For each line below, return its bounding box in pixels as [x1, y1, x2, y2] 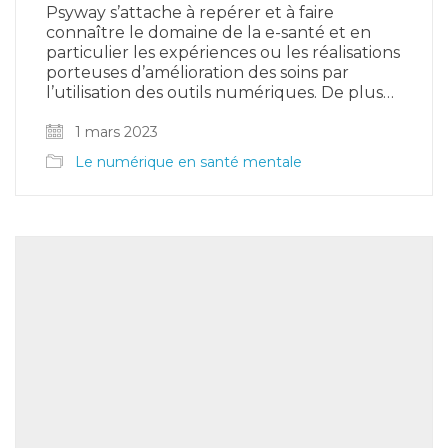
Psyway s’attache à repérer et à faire [46, 2, 334, 22]
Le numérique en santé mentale [75, 152, 302, 171]
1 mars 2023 [71, 122, 158, 141]
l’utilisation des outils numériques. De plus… [46, 82, 394, 102]
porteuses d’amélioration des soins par [46, 62, 349, 82]
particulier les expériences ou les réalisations [46, 42, 400, 62]
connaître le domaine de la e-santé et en [46, 22, 371, 42]
